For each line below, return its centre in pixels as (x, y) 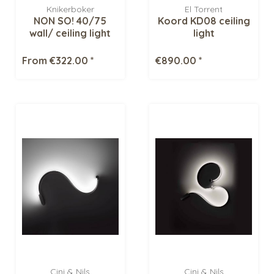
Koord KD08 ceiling (204, 21)
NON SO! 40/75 (70, 21)
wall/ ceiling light (70, 33)
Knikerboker (70, 9)
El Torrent (204, 9)
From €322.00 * (58, 61)
